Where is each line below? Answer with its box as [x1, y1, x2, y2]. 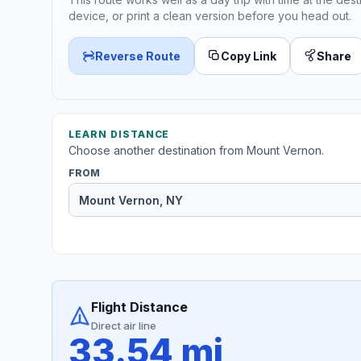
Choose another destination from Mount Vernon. [68, 143, 324, 158]
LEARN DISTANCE [68, 128, 170, 141]
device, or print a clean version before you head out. [68, 8, 351, 23]
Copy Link [221, 48, 276, 63]
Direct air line [91, 319, 156, 333]
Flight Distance [91, 299, 188, 316]
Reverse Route [95, 48, 180, 63]
